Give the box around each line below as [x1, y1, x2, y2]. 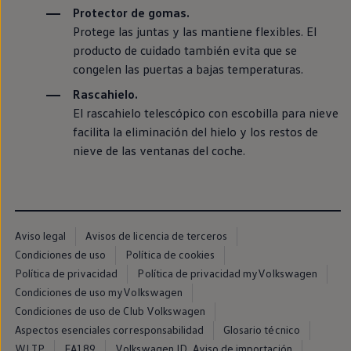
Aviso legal [14, 228, 67, 242]
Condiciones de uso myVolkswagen [14, 284, 183, 299]
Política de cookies [125, 247, 215, 261]
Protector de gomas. [72, 4, 190, 20]
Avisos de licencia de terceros [85, 228, 228, 242]
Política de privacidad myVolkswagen [137, 266, 317, 280]
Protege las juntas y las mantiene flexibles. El [72, 23, 317, 39]
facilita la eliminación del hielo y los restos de [72, 123, 318, 139]
